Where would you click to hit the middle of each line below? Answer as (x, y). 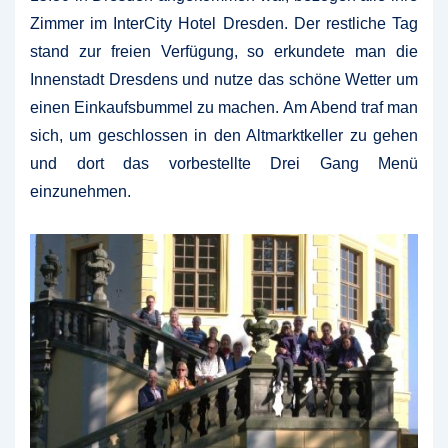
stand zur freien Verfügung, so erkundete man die (224, 52)
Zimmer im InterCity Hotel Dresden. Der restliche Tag (224, 24)
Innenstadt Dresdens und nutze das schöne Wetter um (224, 80)
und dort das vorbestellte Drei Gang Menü (224, 164)
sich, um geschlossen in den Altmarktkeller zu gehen (224, 136)
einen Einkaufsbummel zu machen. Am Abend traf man (224, 108)
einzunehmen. (80, 192)
